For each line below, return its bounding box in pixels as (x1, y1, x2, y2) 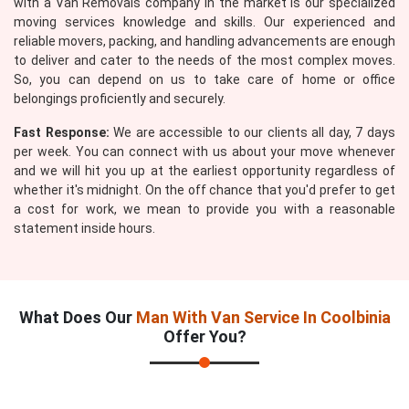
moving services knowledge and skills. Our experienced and (14, 15, 395, 29)
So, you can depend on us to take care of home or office (14, 72, 395, 87)
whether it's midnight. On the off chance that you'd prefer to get (14, 183, 395, 197)
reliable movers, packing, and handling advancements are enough (14, 34, 395, 48)
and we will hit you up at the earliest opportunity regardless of (14, 163, 395, 178)
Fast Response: (14, 125, 110, 140)
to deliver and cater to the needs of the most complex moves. (14, 53, 395, 68)
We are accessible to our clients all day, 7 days (109, 125, 396, 140)
